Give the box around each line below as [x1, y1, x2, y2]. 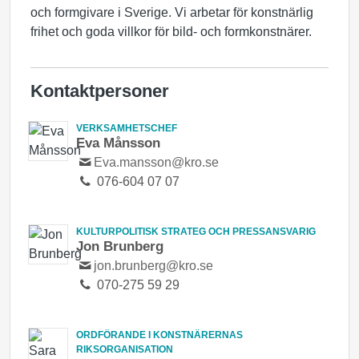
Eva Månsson [76, 135, 160, 151]
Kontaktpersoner [30, 81, 169, 101]
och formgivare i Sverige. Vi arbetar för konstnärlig [30, 6, 313, 19]
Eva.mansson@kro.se [94, 155, 220, 169]
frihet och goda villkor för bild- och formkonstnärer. [30, 25, 312, 38]
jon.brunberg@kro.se [94, 259, 214, 272]
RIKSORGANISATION [76, 344, 173, 355]
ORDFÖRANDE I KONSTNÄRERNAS [76, 329, 243, 341]
